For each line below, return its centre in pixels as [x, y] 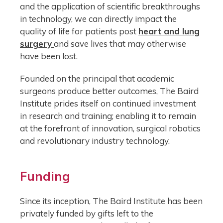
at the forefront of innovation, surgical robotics [110, 128]
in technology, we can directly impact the [98, 18]
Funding [45, 176]
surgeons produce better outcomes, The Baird [109, 91]
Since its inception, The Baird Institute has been [111, 201]
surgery [36, 43]
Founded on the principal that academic [97, 79]
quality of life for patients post [79, 31]
